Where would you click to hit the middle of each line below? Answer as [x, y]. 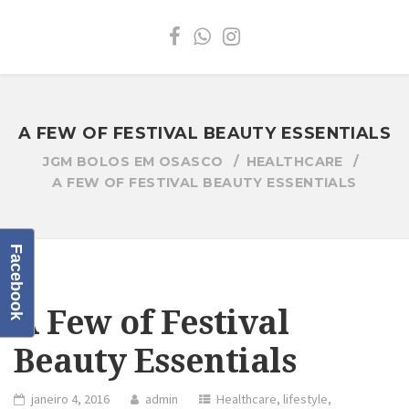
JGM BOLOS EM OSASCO [133, 161]
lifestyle [306, 399]
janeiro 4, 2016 [71, 399]
